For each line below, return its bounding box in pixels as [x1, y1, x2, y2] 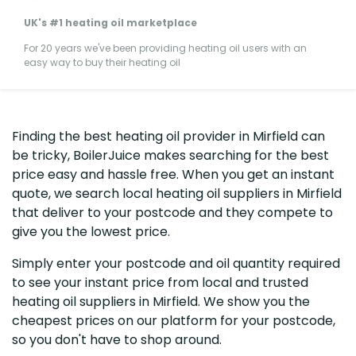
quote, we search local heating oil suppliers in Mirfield [12, 184, 342, 203]
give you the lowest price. [12, 222, 170, 241]
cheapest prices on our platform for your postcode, [12, 311, 335, 330]
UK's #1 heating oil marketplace [24, 15, 197, 29]
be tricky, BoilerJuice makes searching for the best [12, 145, 329, 164]
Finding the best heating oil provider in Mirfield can [12, 126, 325, 145]
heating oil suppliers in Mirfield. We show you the [12, 292, 310, 311]
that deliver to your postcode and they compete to [12, 203, 333, 222]
